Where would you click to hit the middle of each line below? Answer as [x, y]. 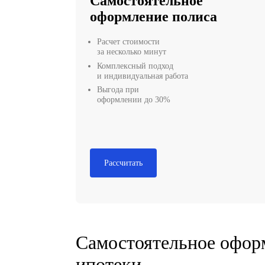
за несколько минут [165, 130]
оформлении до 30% [167, 190]
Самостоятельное [183, 67]
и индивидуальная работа [178, 161]
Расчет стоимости [161, 118]
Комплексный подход [169, 148]
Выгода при [148, 178]
